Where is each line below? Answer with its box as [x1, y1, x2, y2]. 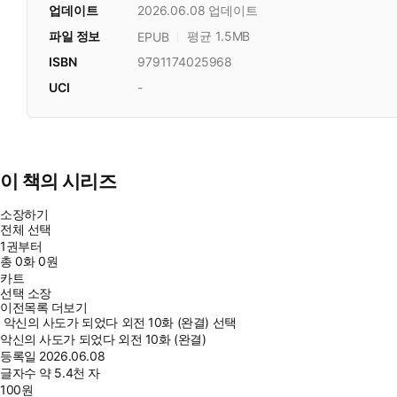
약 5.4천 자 [39, 365, 100, 381]
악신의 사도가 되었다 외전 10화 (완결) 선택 [3, 315, 237, 331]
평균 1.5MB [187, 28, 251, 43]
